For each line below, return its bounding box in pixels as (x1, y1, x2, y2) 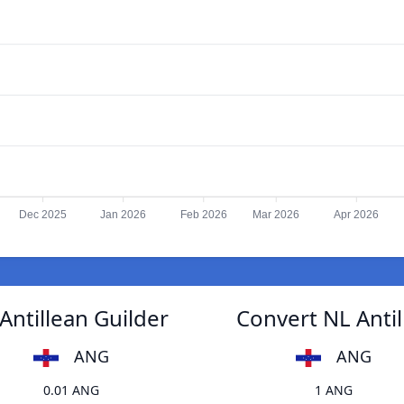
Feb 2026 (179, 208, 227, 222)
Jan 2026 (100, 208, 147, 222)
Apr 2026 (334, 208, 380, 222)
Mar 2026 (252, 208, 300, 222)
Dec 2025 (19, 208, 68, 222)
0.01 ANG (42, 381, 99, 399)
